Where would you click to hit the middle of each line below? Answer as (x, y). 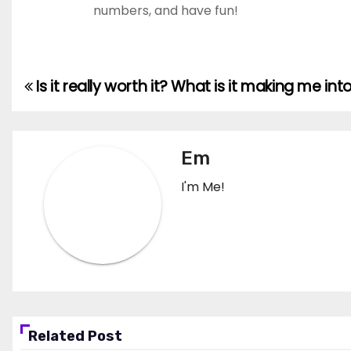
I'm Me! (203, 187)
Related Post (75, 336)
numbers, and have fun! (166, 11)
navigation (87, 123)
